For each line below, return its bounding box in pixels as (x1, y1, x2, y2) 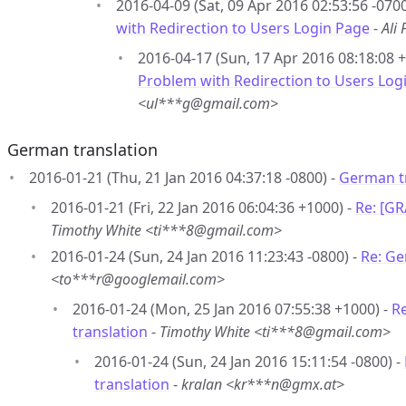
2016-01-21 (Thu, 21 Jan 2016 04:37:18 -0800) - (29, 168, 339, 188)
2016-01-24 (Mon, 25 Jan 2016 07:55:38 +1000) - (72, 299, 391, 319)
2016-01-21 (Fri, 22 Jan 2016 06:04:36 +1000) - (51, 198, 355, 217)
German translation (7, 139, 158, 160)
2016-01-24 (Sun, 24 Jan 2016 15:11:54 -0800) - (94, 352, 404, 372)
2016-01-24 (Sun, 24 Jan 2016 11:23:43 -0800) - (51, 246, 361, 266)
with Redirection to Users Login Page (116, 18, 370, 38)
